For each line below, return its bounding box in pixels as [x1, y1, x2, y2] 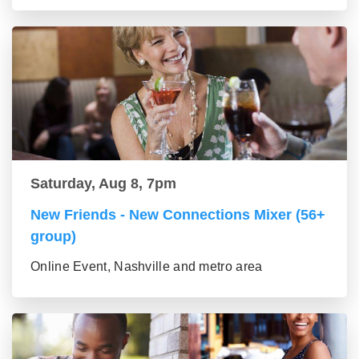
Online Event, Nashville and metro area [30, 260, 263, 274]
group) [30, 228, 76, 245]
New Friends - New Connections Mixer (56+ [30, 207, 325, 224]
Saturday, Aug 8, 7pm [30, 175, 176, 192]
